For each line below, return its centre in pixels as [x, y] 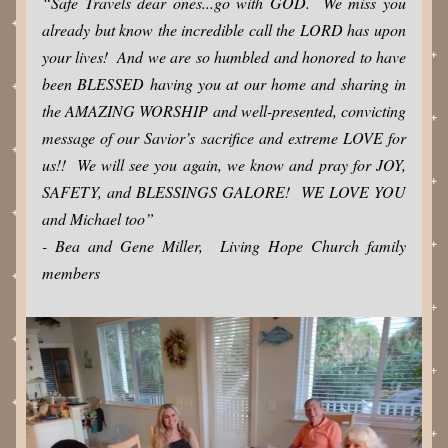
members [71, 272]
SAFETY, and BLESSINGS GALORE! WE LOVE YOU [224, 191]
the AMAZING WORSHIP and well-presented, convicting [224, 110]
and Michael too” [102, 218]
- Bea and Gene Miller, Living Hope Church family [224, 245]
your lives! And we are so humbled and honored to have [224, 56]
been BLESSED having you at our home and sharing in [224, 83]
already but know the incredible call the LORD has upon [224, 29]
